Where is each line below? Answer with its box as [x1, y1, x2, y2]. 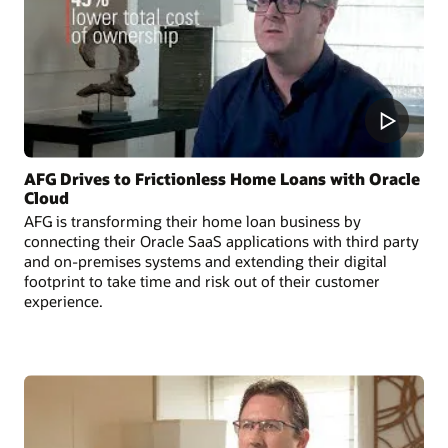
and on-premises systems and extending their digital [24, 250, 387, 271]
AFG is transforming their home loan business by [24, 210, 361, 231]
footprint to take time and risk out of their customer [24, 270, 380, 291]
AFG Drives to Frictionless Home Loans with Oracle [24, 167, 420, 189]
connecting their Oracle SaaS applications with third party [24, 230, 419, 251]
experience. [24, 290, 103, 311]
